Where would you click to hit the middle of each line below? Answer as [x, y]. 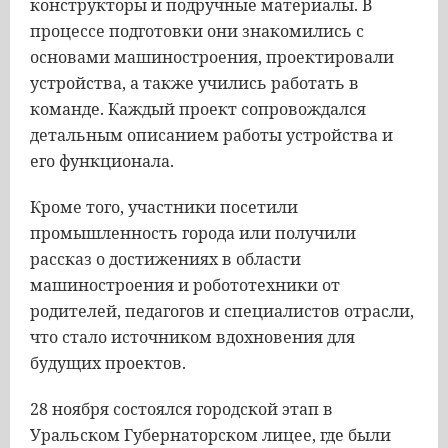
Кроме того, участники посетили [164, 207]
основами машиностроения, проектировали [212, 57]
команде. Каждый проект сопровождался [198, 109]
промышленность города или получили [193, 233]
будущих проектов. [108, 363]
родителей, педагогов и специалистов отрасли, [222, 311]
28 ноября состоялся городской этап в [181, 409]
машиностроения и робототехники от [185, 285]
